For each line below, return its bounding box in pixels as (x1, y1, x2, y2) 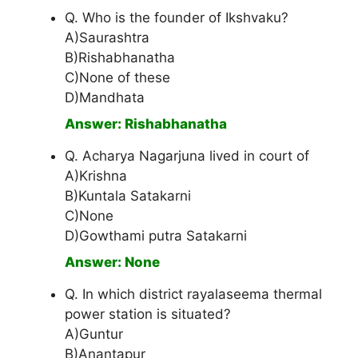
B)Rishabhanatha (65, 50, 175, 66)
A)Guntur (65, 326, 123, 343)
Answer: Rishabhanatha (65, 116, 227, 133)
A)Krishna (65, 168, 127, 185)
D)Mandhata (65, 89, 145, 106)
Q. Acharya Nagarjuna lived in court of (65, 148, 309, 165)
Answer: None (65, 254, 160, 271)
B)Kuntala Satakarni (65, 188, 191, 205)
